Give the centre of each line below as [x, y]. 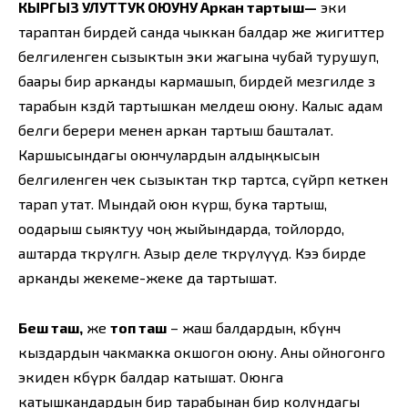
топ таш [138, 327]
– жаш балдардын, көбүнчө [254, 327]
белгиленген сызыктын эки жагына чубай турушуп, [199, 56]
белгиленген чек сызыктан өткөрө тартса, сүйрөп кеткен [203, 179]
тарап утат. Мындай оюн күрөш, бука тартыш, [173, 204]
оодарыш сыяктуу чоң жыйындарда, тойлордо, [181, 229]
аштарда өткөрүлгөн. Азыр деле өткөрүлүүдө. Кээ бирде [192, 253]
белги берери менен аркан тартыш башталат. [176, 130]
